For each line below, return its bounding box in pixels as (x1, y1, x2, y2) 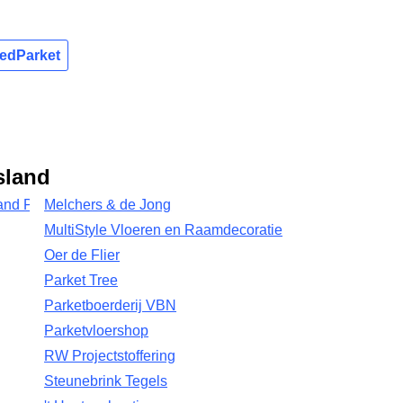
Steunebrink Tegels (44, 373, 168, 389)
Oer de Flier (44, 247, 121, 263)
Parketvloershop (44, 323, 149, 338)
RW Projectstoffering (44, 348, 176, 363)
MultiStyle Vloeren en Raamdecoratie (44, 222, 283, 237)
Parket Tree (44, 273, 119, 288)
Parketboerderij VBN (44, 298, 177, 313)
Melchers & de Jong (44, 197, 172, 212)
